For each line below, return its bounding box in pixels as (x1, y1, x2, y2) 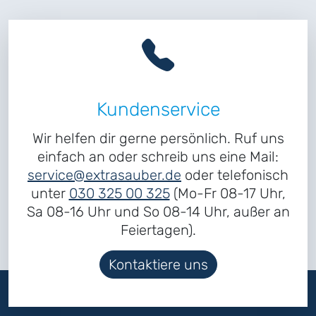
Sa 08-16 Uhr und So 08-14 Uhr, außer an (26, 203, 290, 221)
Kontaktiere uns (108, 256, 208, 274)
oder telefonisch (181, 166, 288, 184)
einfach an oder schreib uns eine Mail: (37, 148, 279, 166)
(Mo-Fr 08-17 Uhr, (169, 185, 286, 202)
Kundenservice (96, 98, 220, 121)
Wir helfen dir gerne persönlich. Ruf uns (32, 130, 284, 147)
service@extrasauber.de (28, 166, 181, 184)
